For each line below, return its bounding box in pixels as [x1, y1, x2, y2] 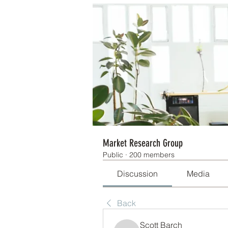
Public [103, 150, 123, 159]
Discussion [117, 168, 158, 179]
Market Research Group [103, 136, 183, 149]
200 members [129, 150, 175, 159]
